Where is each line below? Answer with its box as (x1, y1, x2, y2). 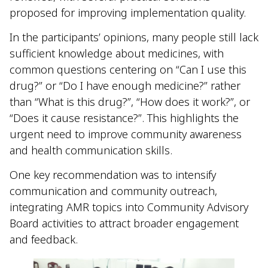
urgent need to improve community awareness (10, 127, 242, 142)
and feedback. (10, 232, 81, 247)
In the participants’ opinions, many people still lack (10, 30, 258, 45)
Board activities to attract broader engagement (10, 216, 239, 231)
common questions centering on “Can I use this (10, 62, 246, 77)
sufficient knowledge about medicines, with (10, 46, 224, 61)
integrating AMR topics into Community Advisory (10, 200, 248, 215)
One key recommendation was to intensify (10, 167, 216, 182)
